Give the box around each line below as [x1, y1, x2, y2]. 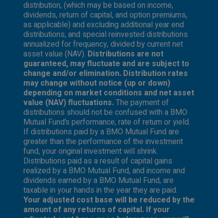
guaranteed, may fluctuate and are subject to [23, 57, 189, 70]
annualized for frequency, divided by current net [23, 38, 183, 50]
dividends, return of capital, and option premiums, [23, 9, 187, 21]
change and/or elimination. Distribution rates [23, 67, 188, 79]
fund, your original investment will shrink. [23, 145, 158, 157]
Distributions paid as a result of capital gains [23, 155, 172, 167]
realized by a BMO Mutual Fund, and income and [23, 164, 185, 177]
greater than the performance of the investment [23, 135, 183, 147]
